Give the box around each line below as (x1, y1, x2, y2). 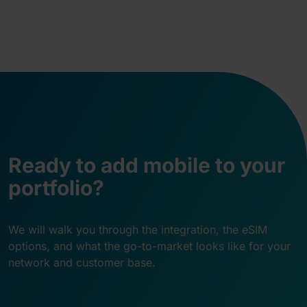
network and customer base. (8, 256, 156, 270)
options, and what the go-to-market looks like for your (8, 239, 291, 254)
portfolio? (8, 175, 104, 201)
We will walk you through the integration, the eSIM (8, 223, 267, 237)
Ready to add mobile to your (8, 153, 285, 178)
